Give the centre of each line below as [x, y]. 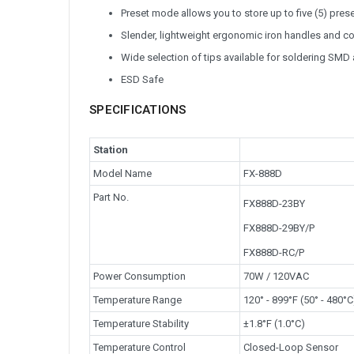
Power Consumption [139, 277]
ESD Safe [142, 79]
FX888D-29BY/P [279, 228]
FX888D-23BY [274, 204]
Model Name [122, 174]
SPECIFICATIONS [138, 109]
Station [110, 150]
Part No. [111, 198]
